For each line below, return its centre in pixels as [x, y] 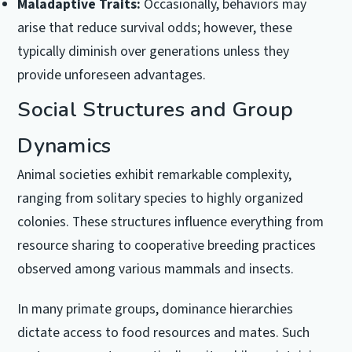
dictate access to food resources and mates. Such [164, 333]
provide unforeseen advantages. [112, 75]
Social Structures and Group [156, 109]
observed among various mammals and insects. [156, 269]
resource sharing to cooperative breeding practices [167, 245]
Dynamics [64, 145]
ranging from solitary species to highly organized [161, 198]
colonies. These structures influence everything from [171, 222]
